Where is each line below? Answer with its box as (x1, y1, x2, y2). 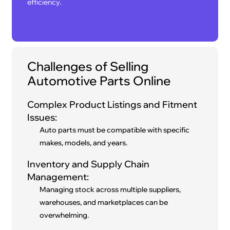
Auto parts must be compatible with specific (40, 125, 190, 135)
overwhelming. (40, 210, 89, 220)
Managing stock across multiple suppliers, (40, 185, 181, 195)
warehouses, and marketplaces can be (40, 198, 168, 207)
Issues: (27, 111, 57, 124)
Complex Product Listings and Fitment (27, 99, 198, 111)
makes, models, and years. (40, 138, 128, 148)
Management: (27, 171, 89, 183)
